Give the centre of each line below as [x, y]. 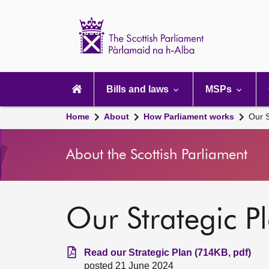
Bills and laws [139, 89]
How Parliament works [189, 116]
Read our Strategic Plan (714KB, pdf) [168, 252]
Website [239, 39]
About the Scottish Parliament [157, 155]
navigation [82, 86]
